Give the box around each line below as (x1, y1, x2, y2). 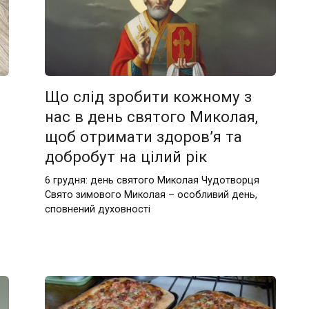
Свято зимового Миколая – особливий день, (45, 188, 258, 201)
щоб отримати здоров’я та (45, 127, 243, 146)
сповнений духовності (45, 203, 151, 215)
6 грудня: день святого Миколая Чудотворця (45, 174, 260, 186)
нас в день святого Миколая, (45, 107, 259, 126)
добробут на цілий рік (45, 147, 208, 166)
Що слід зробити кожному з (45, 87, 252, 106)
